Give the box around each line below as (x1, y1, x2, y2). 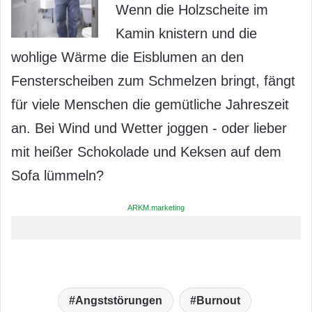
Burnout (196, 295, 240, 307)
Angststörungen (75, 295, 162, 307)
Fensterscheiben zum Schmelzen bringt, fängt (11, 73, 295, 89)
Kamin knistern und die (116, 26, 257, 42)
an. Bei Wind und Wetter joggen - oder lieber (11, 120, 287, 136)
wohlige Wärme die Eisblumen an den (11, 49, 244, 65)
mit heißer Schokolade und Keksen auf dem (11, 144, 281, 160)
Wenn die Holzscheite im (116, 2, 268, 18)
